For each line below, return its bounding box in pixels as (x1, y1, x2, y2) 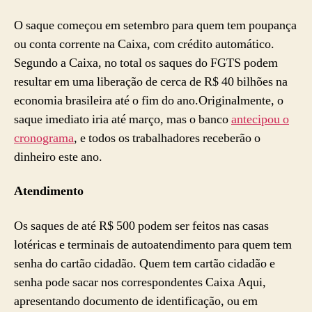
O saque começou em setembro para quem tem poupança (14, 17, 297, 33)
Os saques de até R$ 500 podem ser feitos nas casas (14, 217, 269, 234)
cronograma (14, 130, 74, 146)
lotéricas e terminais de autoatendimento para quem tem (14, 236, 292, 253)
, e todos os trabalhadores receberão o (74, 130, 260, 146)
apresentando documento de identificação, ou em (14, 292, 258, 309)
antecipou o (231, 111, 289, 127)
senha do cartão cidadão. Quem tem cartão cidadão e (14, 255, 275, 272)
